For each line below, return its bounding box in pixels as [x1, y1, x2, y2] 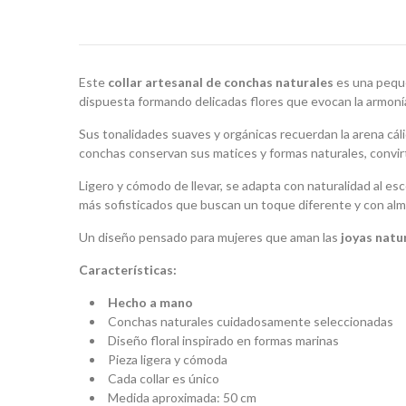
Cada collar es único [108, 371, 219, 386]
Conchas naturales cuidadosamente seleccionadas [108, 314, 393, 329]
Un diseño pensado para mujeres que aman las [79, 229, 341, 245]
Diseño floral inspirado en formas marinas [108, 333, 339, 348]
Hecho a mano [108, 295, 193, 310]
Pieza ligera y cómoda [108, 352, 227, 367]
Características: [79, 262, 177, 277]
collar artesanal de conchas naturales [108, 74, 333, 90]
